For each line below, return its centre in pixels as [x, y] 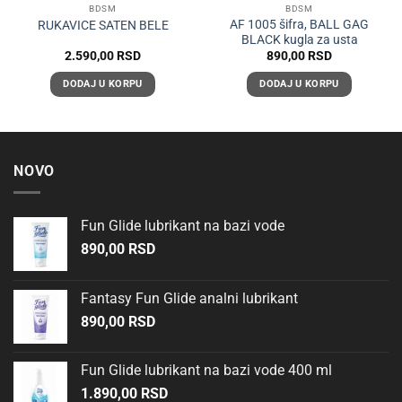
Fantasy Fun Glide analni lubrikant [189, 299]
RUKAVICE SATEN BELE [103, 25]
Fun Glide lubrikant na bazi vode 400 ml [206, 371]
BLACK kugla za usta [299, 39]
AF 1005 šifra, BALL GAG [299, 24]
